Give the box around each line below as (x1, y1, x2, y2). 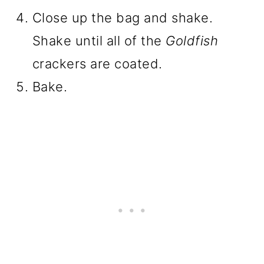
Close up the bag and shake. (32, 10, 213, 25)
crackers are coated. (32, 56, 163, 71)
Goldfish (166, 33, 219, 48)
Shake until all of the (32, 33, 166, 48)
